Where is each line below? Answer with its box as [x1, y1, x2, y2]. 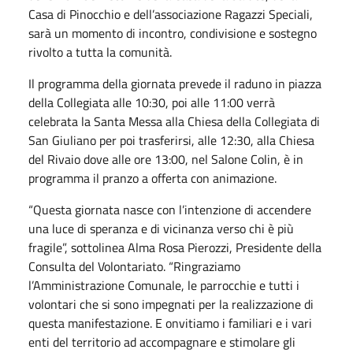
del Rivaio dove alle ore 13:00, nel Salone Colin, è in [28, 149, 303, 169]
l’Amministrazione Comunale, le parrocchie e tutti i [28, 275, 299, 295]
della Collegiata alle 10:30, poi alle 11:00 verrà [28, 92, 275, 112]
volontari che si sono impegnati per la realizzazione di [28, 294, 314, 314]
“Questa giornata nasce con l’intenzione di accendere [28, 199, 311, 219]
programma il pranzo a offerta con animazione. [28, 168, 277, 188]
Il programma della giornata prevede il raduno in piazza [28, 73, 321, 93]
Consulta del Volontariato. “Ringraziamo [28, 256, 240, 276]
